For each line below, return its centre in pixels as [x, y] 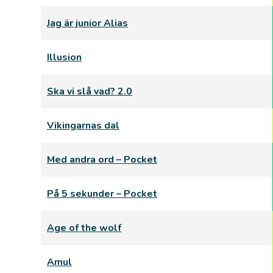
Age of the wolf [84, 228]
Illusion [64, 57]
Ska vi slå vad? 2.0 [90, 91]
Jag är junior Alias [87, 23]
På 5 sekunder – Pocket [102, 194]
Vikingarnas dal [83, 126]
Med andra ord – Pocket [102, 160]
